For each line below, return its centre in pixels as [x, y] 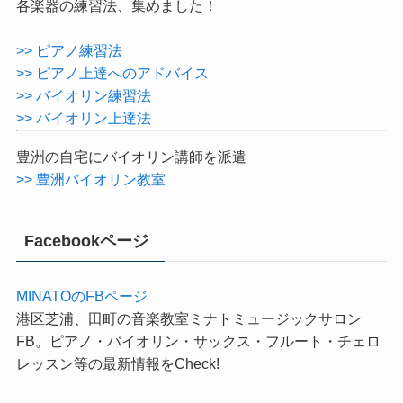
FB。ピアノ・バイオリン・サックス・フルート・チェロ [198, 390]
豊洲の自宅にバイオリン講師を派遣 [131, 206]
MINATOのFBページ [81, 345]
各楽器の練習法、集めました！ [116, 54]
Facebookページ [86, 289]
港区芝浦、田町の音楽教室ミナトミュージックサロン [188, 367]
